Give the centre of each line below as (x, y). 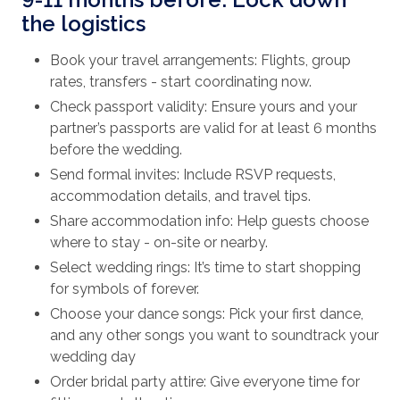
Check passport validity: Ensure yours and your (204, 107)
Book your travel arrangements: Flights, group (200, 61)
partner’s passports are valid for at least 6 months (213, 129)
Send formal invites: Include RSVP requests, (193, 175)
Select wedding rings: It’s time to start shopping (205, 268)
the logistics (83, 24)
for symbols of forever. (125, 289)
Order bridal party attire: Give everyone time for (205, 382)
